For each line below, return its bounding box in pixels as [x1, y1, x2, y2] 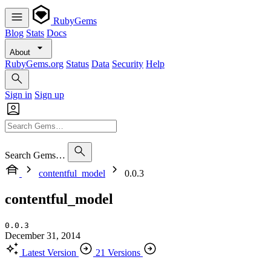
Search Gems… [5, 150, 65, 160]
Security [112, 59, 143, 69]
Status [66, 59, 89, 69]
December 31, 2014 [5, 230, 80, 241]
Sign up [34, 90, 64, 100]
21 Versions [96, 247, 140, 258]
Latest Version [22, 247, 76, 258]
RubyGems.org [5, 59, 64, 69]
